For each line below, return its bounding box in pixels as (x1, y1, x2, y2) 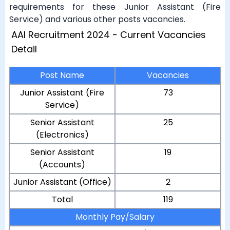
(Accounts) (39, 159, 85, 170)
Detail (11, 43, 37, 55)
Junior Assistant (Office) (13, 176, 111, 188)
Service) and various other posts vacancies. (9, 13, 185, 25)
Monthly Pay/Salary (75, 211, 155, 223)
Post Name (40, 69, 84, 81)
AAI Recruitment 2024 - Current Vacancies (11, 28, 206, 41)
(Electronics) (35, 129, 89, 141)
